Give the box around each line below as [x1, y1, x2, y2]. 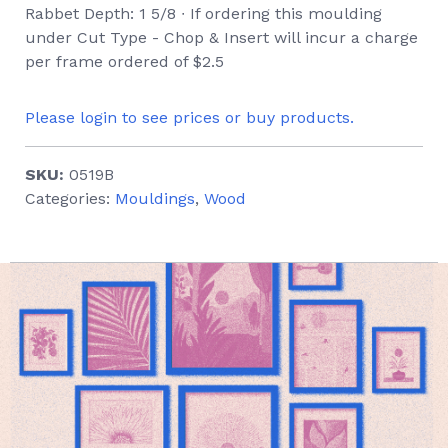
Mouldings [115, 189, 195, 208]
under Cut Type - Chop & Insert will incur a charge [25, 28, 418, 47]
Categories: [25, 189, 115, 208]
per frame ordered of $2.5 [25, 52, 224, 71]
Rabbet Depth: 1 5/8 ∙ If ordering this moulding [25, 4, 382, 23]
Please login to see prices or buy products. [25, 108, 354, 127]
